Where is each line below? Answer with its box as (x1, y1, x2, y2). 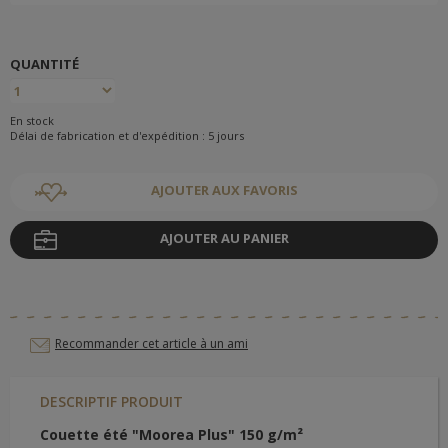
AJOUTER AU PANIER (159, 229, 289, 248)
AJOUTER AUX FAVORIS (150, 181, 298, 200)
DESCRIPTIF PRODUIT (40, 392, 183, 412)
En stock (10, 113, 54, 129)
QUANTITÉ (10, 55, 79, 74)
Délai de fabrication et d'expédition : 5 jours (10, 128, 244, 144)
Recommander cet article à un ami (55, 335, 248, 353)
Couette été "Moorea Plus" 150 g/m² (40, 425, 303, 445)
